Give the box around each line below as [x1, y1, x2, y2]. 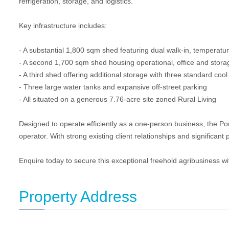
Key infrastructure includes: [19, 21, 107, 30]
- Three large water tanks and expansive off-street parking [19, 83, 207, 91]
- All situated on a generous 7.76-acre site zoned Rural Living [19, 95, 216, 103]
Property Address [19, 188, 137, 205]
